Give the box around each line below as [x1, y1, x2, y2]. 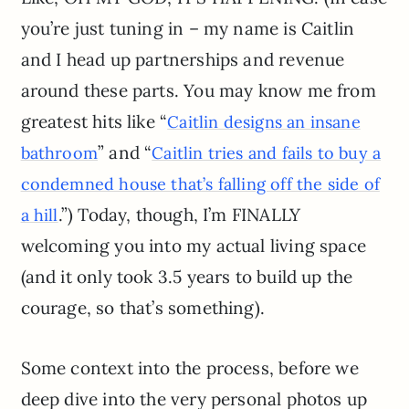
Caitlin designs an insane [167, 111, 361, 133]
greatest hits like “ [20, 110, 168, 133]
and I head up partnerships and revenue [20, 48, 345, 71]
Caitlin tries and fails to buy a [152, 142, 382, 164]
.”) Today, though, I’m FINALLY [58, 204, 301, 226]
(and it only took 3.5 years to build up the [20, 266, 353, 288]
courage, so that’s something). [20, 297, 270, 320]
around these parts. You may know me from [20, 79, 376, 102]
